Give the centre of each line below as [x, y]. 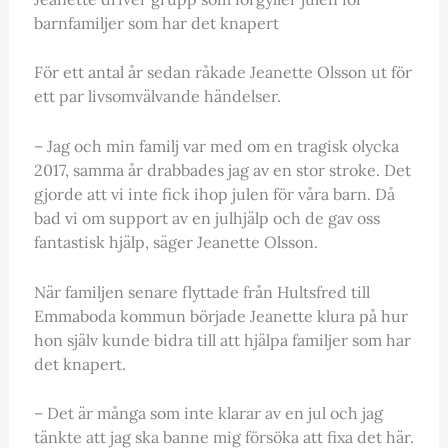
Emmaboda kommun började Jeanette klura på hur [220, 315]
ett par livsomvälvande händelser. [157, 96]
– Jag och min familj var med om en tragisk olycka [216, 145]
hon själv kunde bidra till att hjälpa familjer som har [222, 339]
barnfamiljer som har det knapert [156, 22]
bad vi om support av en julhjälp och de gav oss [206, 217]
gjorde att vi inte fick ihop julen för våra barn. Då [214, 193]
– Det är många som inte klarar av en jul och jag [208, 413]
